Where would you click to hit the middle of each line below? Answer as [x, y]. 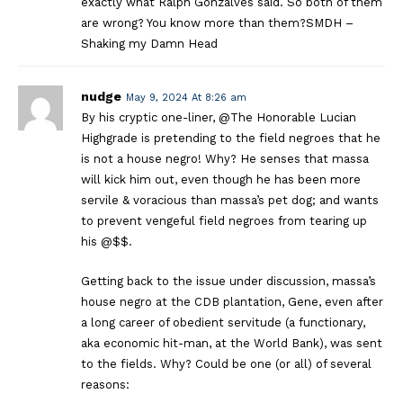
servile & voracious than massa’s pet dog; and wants [230, 200]
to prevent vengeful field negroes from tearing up [224, 220]
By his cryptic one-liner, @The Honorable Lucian [219, 117]
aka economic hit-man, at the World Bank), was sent [232, 343]
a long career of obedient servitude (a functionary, [223, 322]
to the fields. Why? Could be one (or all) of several [226, 363]
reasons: [105, 384]
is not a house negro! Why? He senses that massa [225, 158]
